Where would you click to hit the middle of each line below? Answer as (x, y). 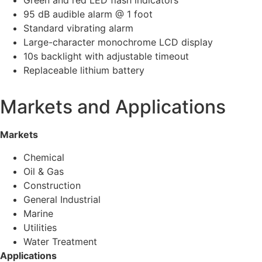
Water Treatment (60, 241)
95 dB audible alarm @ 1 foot (88, 14)
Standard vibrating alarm (78, 28)
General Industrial (62, 199)
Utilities (40, 227)
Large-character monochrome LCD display (118, 42)
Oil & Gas (44, 171)
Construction (52, 185)
